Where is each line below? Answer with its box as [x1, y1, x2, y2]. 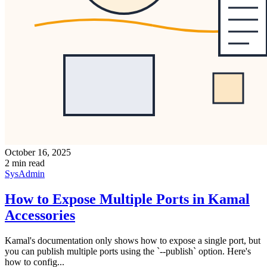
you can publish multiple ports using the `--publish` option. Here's [5, 246, 251, 257]
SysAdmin [5, 169, 45, 179]
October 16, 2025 [5, 147, 71, 158]
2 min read [5, 158, 45, 169]
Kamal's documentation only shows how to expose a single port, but [5, 235, 260, 246]
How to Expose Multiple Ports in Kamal [5, 191, 250, 207]
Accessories [5, 207, 75, 223]
